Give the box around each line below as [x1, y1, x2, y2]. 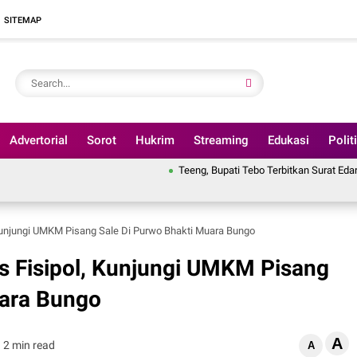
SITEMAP [4, 14, 41, 25]
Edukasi [268, 133, 309, 147]
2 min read [2, 338, 55, 351]
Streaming [194, 133, 249, 147]
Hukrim [135, 133, 175, 147]
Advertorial [10, 133, 68, 147]
